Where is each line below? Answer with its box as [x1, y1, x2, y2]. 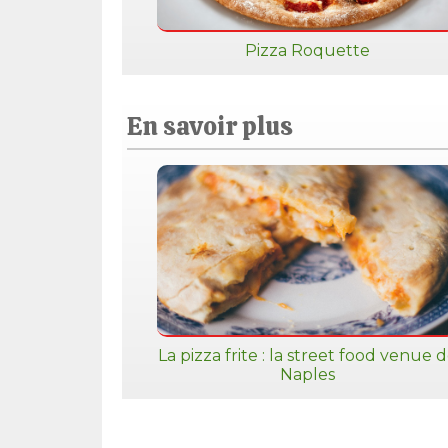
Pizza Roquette [244, 41, 370, 60]
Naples [279, 365, 335, 384]
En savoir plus [127, 110, 293, 143]
